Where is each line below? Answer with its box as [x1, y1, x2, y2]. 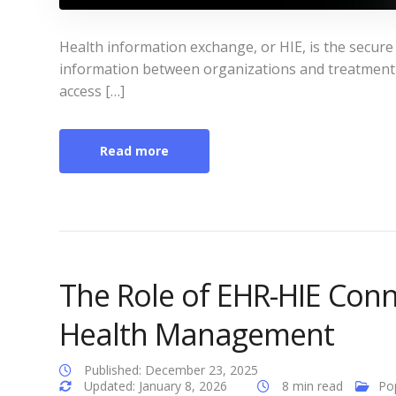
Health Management [59, 314, 334, 355]
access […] [59, 81, 125, 102]
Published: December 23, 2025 [84, 362, 258, 379]
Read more [100, 142, 169, 160]
